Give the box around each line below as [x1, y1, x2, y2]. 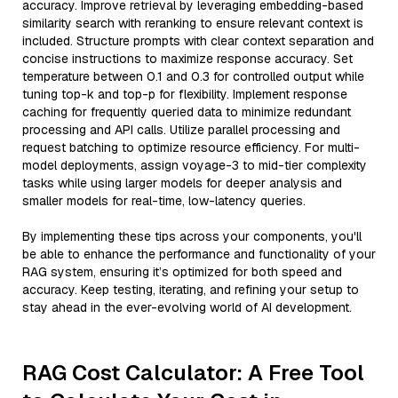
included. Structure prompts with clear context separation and [22, 33, 374, 49]
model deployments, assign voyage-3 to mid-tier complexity [22, 157, 367, 173]
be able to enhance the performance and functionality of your [22, 246, 376, 262]
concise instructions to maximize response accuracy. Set [22, 51, 353, 67]
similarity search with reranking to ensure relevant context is [22, 15, 363, 31]
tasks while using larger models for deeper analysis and [22, 175, 342, 191]
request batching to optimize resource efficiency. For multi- [22, 139, 360, 155]
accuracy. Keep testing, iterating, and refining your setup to [22, 282, 359, 298]
